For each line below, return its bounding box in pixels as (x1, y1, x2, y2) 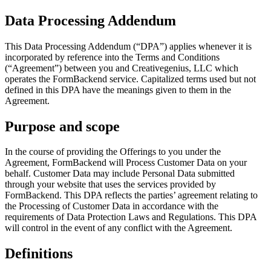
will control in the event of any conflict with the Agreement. (5, 223, 232, 233)
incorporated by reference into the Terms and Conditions (5, 51, 220, 62)
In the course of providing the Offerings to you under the (5, 146, 221, 157)
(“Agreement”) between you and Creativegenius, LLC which (5, 62, 238, 73)
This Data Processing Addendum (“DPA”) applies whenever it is (5, 41, 252, 51)
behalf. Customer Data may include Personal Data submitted (5, 168, 235, 179)
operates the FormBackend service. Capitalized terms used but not (5, 73, 256, 84)
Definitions (5, 246, 73, 262)
